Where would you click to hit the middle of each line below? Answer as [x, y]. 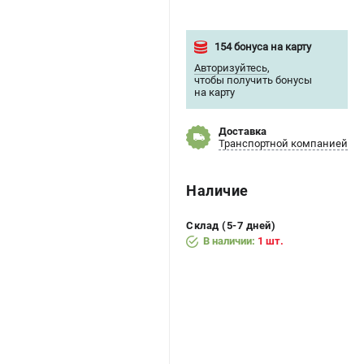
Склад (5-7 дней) [231, 225]
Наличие [217, 190]
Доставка [243, 131]
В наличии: [230, 240]
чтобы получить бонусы [253, 80]
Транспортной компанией [283, 143]
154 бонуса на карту [263, 46]
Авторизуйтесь [231, 67]
